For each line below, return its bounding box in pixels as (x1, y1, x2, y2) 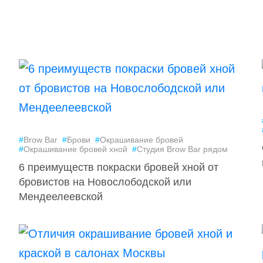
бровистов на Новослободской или (18, 176, 191, 188)
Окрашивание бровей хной (23, 144, 127, 154)
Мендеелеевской (18, 191, 103, 203)
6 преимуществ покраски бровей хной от (18, 161, 218, 173)
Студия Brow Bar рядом (136, 144, 228, 154)
